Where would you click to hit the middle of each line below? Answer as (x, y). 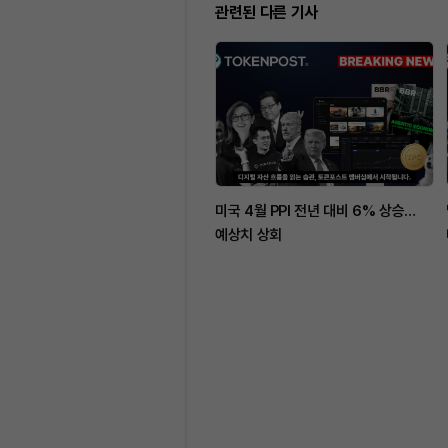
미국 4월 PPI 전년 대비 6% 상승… (315, 211)
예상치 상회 (248, 235)
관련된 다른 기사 (266, 12)
